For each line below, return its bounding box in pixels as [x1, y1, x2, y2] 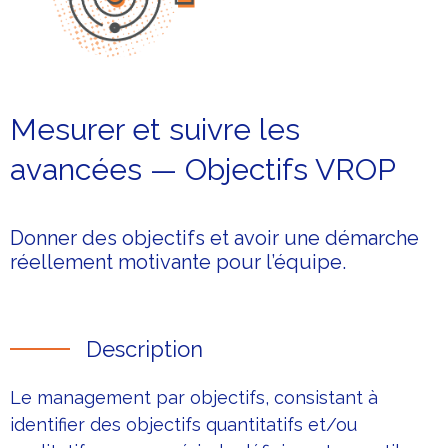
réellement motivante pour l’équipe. [10, 250, 346, 275]
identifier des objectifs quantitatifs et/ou [10, 414, 357, 436]
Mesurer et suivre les [10, 112, 300, 148]
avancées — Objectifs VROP [10, 152, 396, 188]
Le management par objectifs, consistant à [10, 387, 378, 409]
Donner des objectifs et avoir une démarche [10, 226, 419, 251]
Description [86, 336, 203, 363]
